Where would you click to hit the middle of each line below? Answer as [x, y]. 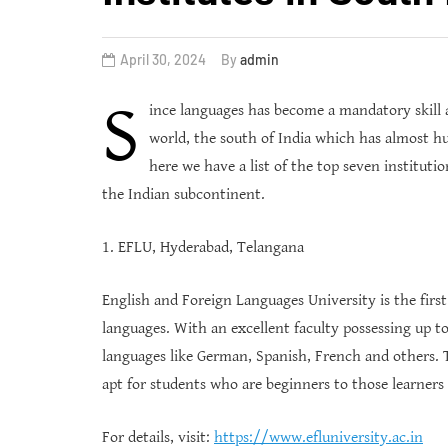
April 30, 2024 [163, 60]
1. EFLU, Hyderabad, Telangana [203, 248]
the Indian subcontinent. [183, 195]
